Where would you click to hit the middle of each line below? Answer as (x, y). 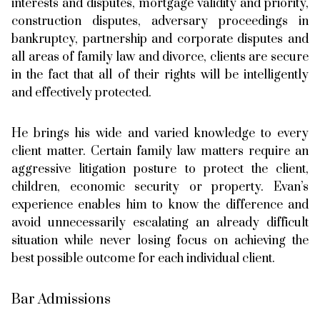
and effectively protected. (81, 92)
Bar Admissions (61, 299)
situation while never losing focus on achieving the (160, 240)
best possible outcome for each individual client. (143, 258)
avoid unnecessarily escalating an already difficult (160, 222)
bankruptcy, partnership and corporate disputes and (160, 39)
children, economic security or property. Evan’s (160, 187)
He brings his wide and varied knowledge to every (160, 133)
